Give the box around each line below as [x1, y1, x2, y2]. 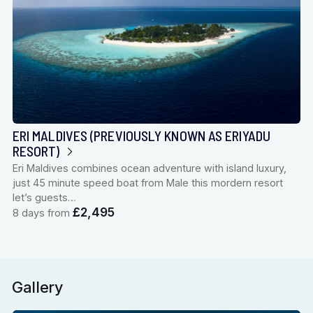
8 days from [12, 206, 73, 219]
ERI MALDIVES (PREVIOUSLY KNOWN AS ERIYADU [12, 126, 270, 144]
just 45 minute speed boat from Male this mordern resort [12, 176, 283, 189]
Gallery [12, 278, 63, 297]
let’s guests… [12, 191, 76, 203]
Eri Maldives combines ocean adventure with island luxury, [12, 161, 286, 174]
